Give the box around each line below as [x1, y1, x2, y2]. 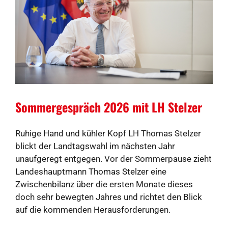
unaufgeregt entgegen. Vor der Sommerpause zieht [15, 153, 212, 164]
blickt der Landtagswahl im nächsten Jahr [15, 140, 175, 151]
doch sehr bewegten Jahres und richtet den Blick [15, 191, 202, 202]
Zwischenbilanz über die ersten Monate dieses [15, 179, 193, 189]
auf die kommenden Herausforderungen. [15, 204, 170, 215]
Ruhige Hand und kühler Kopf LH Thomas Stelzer [15, 128, 201, 138]
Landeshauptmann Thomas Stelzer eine [15, 166, 166, 177]
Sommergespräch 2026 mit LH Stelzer [15, 97, 202, 116]
